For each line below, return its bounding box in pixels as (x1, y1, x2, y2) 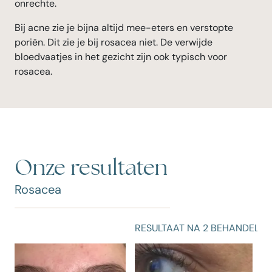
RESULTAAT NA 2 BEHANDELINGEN (15, 221, 168, 234)
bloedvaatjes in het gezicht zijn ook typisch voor (15, 50, 227, 63)
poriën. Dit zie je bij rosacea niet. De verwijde (15, 35, 212, 49)
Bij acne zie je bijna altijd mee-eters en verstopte (15, 21, 233, 34)
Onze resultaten (15, 157, 168, 180)
